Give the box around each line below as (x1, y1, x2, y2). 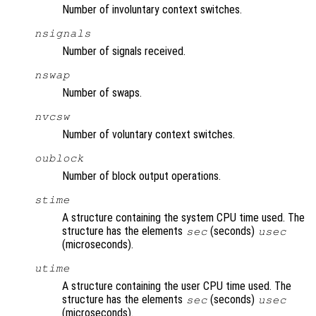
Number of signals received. (62, 44, 186, 59)
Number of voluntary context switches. (62, 128, 235, 142)
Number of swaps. (62, 86, 142, 100)
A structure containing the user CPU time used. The (62, 279, 291, 293)
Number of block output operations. (62, 169, 221, 183)
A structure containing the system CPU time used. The (62, 211, 305, 225)
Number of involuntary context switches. (62, 3, 242, 17)
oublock (34, 152, 84, 164)
